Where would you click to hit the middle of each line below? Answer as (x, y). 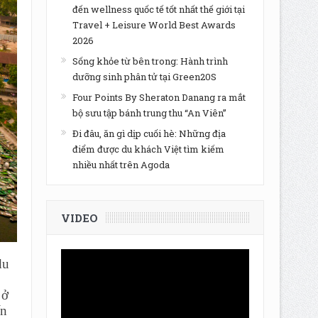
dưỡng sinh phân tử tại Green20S (144, 77)
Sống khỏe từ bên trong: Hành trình (150, 61)
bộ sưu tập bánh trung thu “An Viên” (149, 113)
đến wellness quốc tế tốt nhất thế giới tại (158, 9)
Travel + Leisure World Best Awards (154, 25)
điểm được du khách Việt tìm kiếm (148, 149)
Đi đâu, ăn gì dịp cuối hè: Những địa (149, 133)
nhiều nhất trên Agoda (121, 165)
